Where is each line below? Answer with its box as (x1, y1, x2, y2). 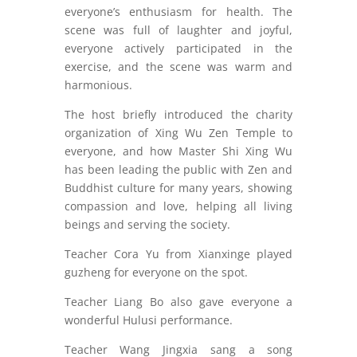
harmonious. (64, 77, 132, 92)
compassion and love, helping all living (64, 198, 293, 214)
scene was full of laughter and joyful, (64, 22, 293, 37)
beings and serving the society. (64, 217, 230, 232)
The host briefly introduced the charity (64, 107, 293, 122)
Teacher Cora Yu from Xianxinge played (64, 246, 293, 261)
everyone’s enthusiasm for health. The (64, 4, 293, 19)
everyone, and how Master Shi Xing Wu (64, 143, 293, 159)
